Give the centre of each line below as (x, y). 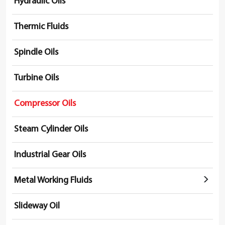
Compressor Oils (45, 103)
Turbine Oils (36, 78)
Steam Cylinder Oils (51, 129)
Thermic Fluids (41, 27)
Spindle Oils (36, 52)
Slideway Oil (37, 206)
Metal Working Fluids (53, 180)
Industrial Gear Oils (50, 155)
